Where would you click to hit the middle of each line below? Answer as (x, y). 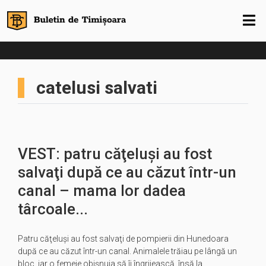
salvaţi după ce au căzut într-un (127, 172)
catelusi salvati (97, 88)
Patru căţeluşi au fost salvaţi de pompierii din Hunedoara (123, 239)
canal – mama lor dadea (102, 191)
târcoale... (53, 209)
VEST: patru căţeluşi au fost (115, 154)
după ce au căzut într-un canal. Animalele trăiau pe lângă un (127, 251)
